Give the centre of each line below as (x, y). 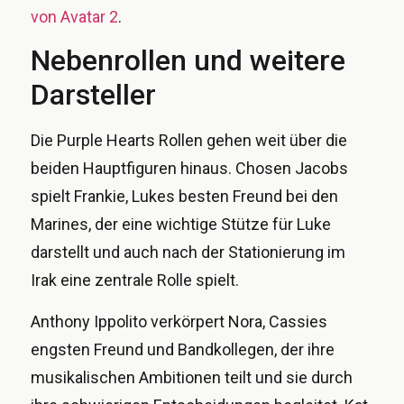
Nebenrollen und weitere (188, 61)
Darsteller (93, 95)
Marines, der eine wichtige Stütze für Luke (181, 225)
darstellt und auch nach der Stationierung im (188, 252)
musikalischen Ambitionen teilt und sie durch (192, 377)
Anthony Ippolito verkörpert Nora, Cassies (179, 321)
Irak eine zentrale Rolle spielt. (135, 280)
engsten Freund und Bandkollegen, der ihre (183, 349)
